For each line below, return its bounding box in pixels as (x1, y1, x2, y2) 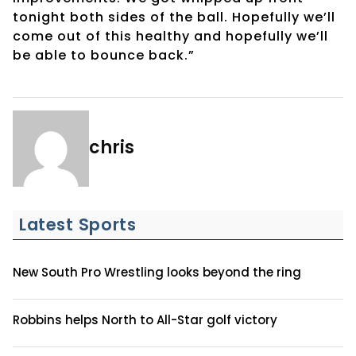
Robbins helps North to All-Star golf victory (13, 311, 277, 328)
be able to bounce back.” (13, 45, 195, 64)
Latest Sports (19, 212, 137, 236)
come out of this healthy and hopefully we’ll (13, 26, 328, 45)
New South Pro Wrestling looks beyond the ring (13, 263, 301, 281)
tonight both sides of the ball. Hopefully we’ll (13, 7, 335, 26)
